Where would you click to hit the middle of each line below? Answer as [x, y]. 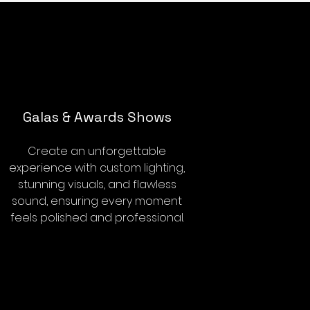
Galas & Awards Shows [97, 117]
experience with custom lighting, [97, 168]
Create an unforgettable [97, 151]
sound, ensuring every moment [97, 201]
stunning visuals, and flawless [97, 184]
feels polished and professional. [97, 218]
